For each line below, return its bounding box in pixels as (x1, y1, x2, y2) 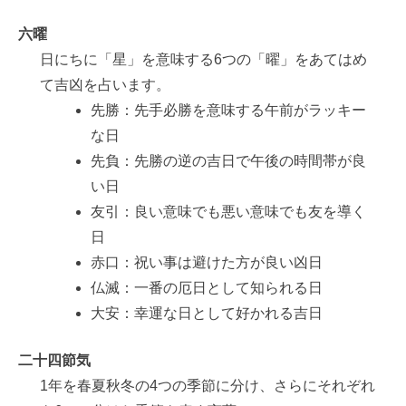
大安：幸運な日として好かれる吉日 (91, 305, 323, 322)
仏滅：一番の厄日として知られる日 (91, 280, 323, 296)
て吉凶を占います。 (40, 77, 170, 93)
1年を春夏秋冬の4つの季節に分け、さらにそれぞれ (40, 378, 375, 394)
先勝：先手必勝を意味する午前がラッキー (91, 102, 366, 119)
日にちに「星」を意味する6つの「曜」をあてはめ (40, 52, 367, 68)
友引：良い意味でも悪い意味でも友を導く (91, 204, 366, 220)
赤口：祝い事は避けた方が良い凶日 (91, 255, 323, 271)
